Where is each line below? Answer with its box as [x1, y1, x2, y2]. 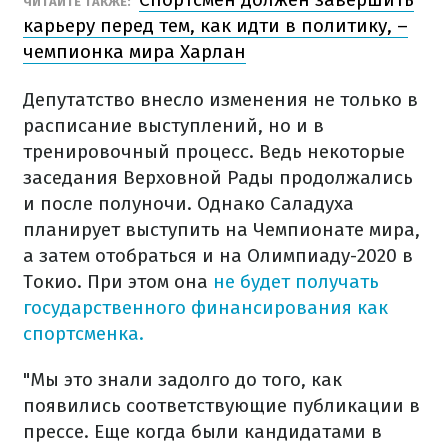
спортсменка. [23, 322, 144, 345]
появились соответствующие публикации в [23, 394, 420, 417]
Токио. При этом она [23, 270, 208, 293]
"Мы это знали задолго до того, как [23, 368, 342, 391]
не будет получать [208, 270, 379, 293]
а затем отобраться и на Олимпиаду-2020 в [23, 244, 413, 267]
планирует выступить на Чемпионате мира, [23, 218, 420, 241]
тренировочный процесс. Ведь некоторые [23, 140, 405, 163]
